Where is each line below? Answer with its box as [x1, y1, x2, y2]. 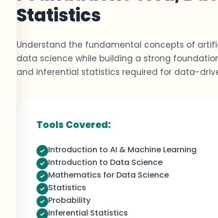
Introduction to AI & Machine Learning [48, 144, 197, 155]
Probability [48, 195, 91, 206]
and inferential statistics [17, 66, 122, 78]
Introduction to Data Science [48, 157, 163, 168]
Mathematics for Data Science [48, 169, 169, 181]
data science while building [17, 53, 135, 64]
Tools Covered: [36, 118, 110, 131]
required [122, 66, 158, 78]
